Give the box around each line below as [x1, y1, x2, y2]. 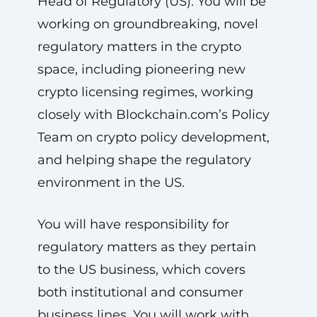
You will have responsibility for [37, 217, 229, 232]
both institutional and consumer [37, 284, 243, 300]
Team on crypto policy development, [37, 129, 270, 145]
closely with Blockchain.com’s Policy [37, 107, 270, 122]
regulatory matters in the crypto [37, 39, 241, 54]
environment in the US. [37, 175, 185, 190]
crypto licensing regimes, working [37, 84, 253, 100]
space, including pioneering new [37, 62, 246, 77]
